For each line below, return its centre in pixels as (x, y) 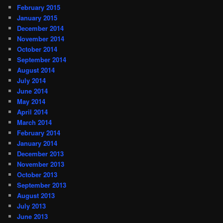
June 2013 (33, 217)
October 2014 (37, 49)
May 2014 (31, 102)
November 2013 (41, 164)
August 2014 (36, 70)
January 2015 (37, 18)
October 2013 (37, 175)
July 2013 (32, 206)
